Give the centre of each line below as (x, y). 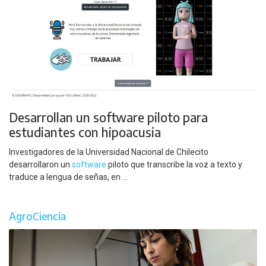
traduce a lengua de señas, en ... (68, 177)
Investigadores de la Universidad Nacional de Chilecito (109, 152)
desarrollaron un (40, 164)
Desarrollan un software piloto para (108, 118)
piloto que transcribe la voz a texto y (174, 164)
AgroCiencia (37, 216)
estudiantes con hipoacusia (85, 132)
